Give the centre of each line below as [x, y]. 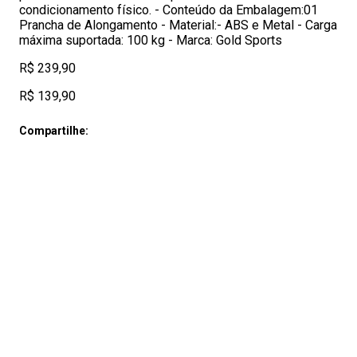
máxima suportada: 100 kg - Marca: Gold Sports [151, 40]
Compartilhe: [54, 131]
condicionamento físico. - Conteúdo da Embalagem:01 [169, 10]
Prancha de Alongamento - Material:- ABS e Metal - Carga [178, 25]
